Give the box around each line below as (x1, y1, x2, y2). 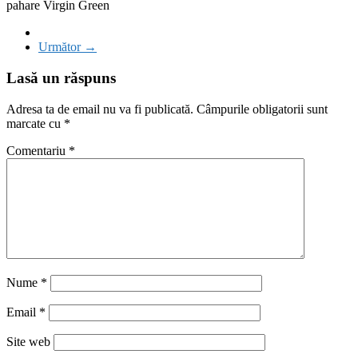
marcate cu (6, 116, 64, 130)
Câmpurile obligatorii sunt (197, 101, 328, 116)
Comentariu (6, 143, 69, 157)
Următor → (38, 40, 97, 54)
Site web (6, 334, 50, 348)
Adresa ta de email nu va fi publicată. (6, 101, 193, 116)
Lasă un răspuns (6, 70, 116, 87)
